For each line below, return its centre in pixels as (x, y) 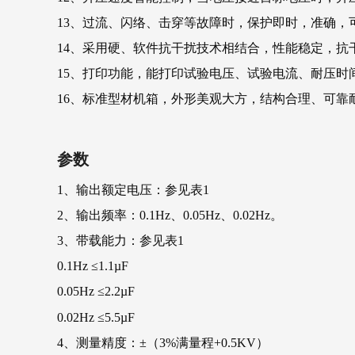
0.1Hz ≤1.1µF (93, 265)
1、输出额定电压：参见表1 (133, 189)
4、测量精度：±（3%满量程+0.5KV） (163, 342)
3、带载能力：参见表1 (125, 240)
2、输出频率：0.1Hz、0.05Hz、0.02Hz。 (170, 215)
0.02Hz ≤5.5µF (96, 317)
